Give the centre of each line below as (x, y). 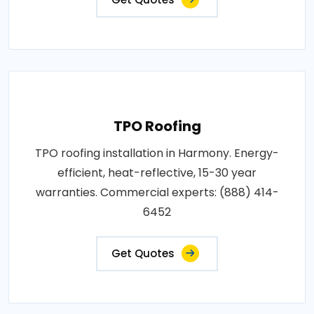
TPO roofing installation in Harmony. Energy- (157, 153)
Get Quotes (143, 253)
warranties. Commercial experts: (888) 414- (157, 192)
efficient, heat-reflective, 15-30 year (157, 172)
